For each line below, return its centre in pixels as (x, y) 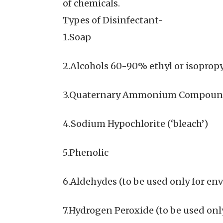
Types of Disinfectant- (113, 20)
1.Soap (77, 37)
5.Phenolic (86, 153)
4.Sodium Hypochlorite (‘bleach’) (135, 124)
